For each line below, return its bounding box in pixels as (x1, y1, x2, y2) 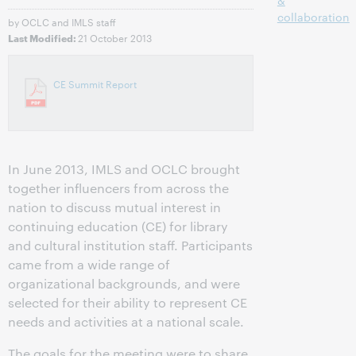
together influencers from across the (8, 180, 229, 196)
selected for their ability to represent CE (8, 294, 247, 311)
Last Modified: (8, 31, 78, 44)
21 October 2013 (78, 30, 152, 44)
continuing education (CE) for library (8, 218, 228, 234)
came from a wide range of (8, 256, 170, 273)
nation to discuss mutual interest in (8, 199, 221, 215)
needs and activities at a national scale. (8, 313, 244, 330)
